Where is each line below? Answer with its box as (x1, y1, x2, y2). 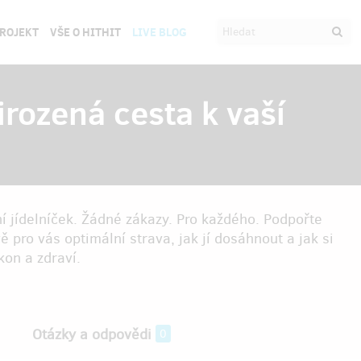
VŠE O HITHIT (49, 24, 121, 40)
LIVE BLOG (131, 24, 187, 40)
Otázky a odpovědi (32, 325, 151, 344)
